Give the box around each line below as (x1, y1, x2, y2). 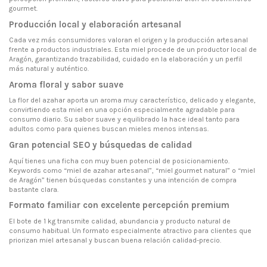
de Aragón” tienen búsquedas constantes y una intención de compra (9, 175, 237, 184)
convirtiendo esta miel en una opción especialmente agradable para (9, 105, 235, 114)
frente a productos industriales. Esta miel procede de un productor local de (9, 45, 257, 54)
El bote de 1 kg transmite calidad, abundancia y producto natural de (9, 216, 231, 225)
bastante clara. (9, 185, 58, 194)
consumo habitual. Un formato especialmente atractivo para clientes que (9, 226, 252, 235)
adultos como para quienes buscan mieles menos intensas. (9, 125, 209, 133)
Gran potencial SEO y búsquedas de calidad (9, 139, 192, 150)
